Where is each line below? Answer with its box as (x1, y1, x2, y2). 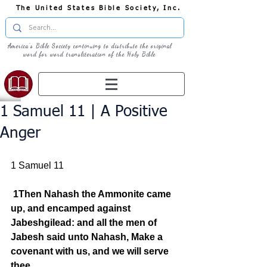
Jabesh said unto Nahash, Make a (11, 232, 165, 242)
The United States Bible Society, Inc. (15, 5, 181, 11)
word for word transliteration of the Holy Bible (23, 51, 156, 58)
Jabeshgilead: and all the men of (11, 218, 159, 228)
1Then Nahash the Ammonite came (13, 189, 173, 199)
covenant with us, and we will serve (11, 246, 171, 256)
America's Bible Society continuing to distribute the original (7, 42, 172, 49)
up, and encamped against (11, 203, 133, 213)
